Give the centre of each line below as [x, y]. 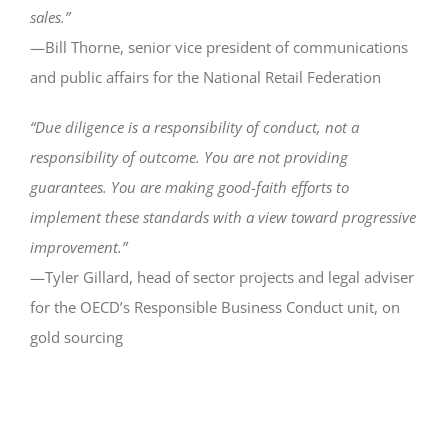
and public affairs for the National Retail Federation [205, 76]
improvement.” [78, 246]
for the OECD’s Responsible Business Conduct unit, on [215, 306]
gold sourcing [76, 336]
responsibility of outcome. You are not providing [189, 156]
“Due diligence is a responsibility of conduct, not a [194, 126]
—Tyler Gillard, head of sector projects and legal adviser [222, 276]
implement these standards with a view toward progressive [223, 216]
